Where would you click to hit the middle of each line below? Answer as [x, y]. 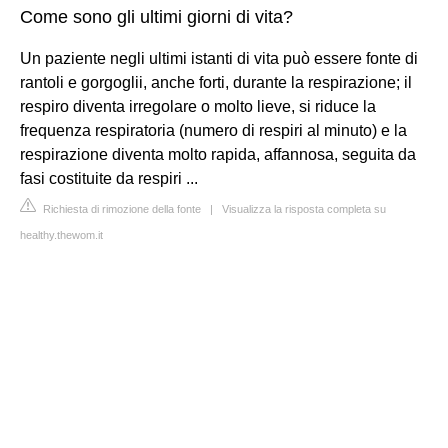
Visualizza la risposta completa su [304, 208]
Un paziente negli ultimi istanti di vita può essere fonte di [219, 58]
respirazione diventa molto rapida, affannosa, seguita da [218, 154]
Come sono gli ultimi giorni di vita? [156, 16]
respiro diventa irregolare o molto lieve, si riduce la [198, 106]
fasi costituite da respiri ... [109, 178]
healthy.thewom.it [61, 234]
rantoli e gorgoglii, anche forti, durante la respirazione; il [216, 82]
